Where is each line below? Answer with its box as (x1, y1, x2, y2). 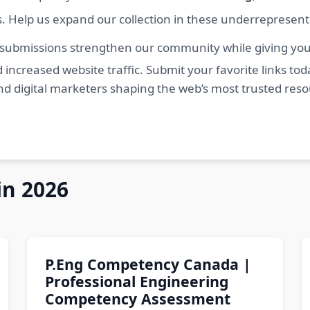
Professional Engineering (44, 271, 228, 291)
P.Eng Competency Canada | (44, 253, 251, 274)
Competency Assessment (44, 288, 230, 309)
